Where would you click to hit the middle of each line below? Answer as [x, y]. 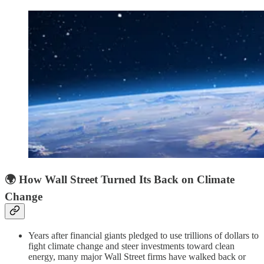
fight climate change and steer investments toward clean [131, 246]
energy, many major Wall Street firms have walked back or [137, 256]
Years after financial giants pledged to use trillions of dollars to [143, 235]
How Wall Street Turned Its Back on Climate [127, 180]
